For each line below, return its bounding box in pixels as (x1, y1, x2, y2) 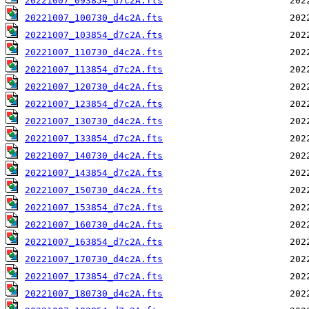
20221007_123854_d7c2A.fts (25, 99, 163, 110)
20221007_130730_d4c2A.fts (25, 116, 163, 127)
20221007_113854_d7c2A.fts (25, 64, 163, 75)
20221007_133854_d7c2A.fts (25, 133, 163, 144)
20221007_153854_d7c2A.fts (25, 202, 163, 213)
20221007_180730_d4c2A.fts (25, 288, 163, 299)
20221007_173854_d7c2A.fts (25, 271, 163, 282)
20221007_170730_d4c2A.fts (25, 254, 163, 265)
